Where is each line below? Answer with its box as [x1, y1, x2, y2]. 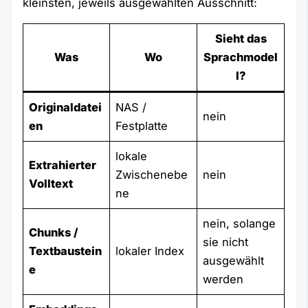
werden [203, 272, 244, 286]
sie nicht [203, 234, 249, 249]
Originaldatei [29, 100, 102, 114]
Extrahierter [29, 157, 97, 172]
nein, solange [203, 216, 276, 230]
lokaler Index [115, 243, 185, 258]
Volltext [29, 176, 74, 190]
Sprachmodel [203, 49, 278, 64]
